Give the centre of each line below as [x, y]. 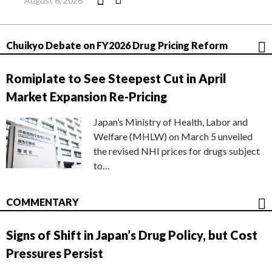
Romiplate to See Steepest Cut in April [116, 79]
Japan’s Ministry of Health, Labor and [171, 122]
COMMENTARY [42, 202]
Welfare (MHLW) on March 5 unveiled [173, 137]
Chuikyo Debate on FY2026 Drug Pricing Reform [117, 46]
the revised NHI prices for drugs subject [177, 151]
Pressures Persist [55, 253]
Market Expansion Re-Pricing [87, 97]
